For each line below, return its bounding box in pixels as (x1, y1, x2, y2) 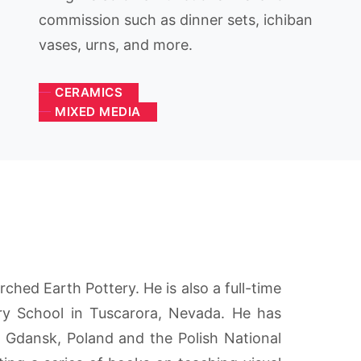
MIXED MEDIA (55, 104, 141, 119)
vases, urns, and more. (39, 36, 193, 53)
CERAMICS (55, 85, 122, 100)
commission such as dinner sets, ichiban (39, 11, 313, 28)
